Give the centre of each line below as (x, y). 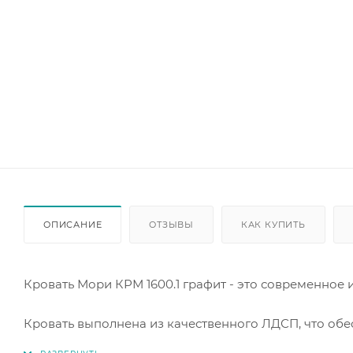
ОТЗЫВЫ (172, 224)
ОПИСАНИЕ (73, 224)
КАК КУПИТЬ (273, 224)
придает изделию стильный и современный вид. (173, 343)
